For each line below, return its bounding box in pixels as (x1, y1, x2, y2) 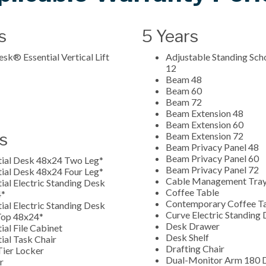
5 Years (142, 26, 198, 46)
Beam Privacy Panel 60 (166, 152, 259, 164)
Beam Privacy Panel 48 (166, 141, 259, 153)
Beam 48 (166, 73, 204, 85)
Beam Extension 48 (166, 107, 245, 119)
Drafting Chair (166, 242, 226, 254)
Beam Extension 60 (166, 118, 245, 130)
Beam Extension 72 (166, 129, 243, 141)
